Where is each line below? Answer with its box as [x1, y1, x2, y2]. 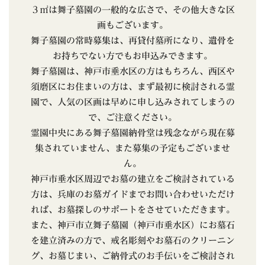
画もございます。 [97, 20, 168, 30]
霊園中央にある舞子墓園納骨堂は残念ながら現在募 [30, 128, 235, 137]
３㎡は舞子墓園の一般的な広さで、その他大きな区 [30, 5, 235, 14]
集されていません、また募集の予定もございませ [35, 143, 230, 153]
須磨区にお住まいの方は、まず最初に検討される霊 [30, 82, 235, 91]
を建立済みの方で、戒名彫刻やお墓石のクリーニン [30, 235, 235, 245]
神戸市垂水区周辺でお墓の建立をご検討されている [30, 174, 235, 183]
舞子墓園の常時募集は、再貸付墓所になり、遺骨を [30, 35, 235, 45]
